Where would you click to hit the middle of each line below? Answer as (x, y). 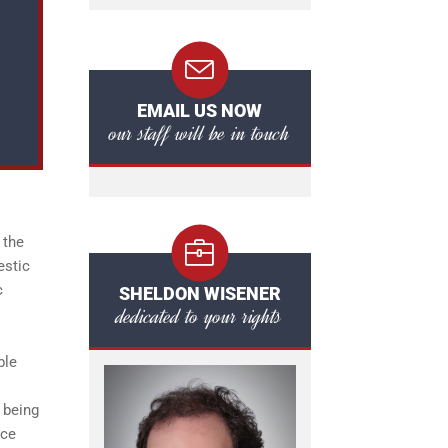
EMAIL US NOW (199, 110)
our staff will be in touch (199, 133)
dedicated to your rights (199, 316)
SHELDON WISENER (199, 293)
